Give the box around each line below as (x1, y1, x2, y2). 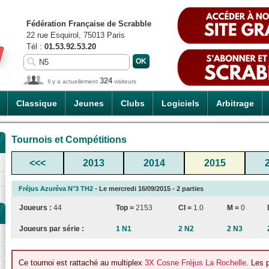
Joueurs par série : (19, 224, 84, 233)
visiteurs (112, 78, 136, 85)
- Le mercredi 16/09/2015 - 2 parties (93, 184, 204, 192)
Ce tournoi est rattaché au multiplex (19, 258, 145, 268)
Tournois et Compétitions (11, 134, 127, 145)
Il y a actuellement (47, 78, 100, 85)
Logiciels (162, 98, 199, 108)
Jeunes (74, 98, 104, 108)
